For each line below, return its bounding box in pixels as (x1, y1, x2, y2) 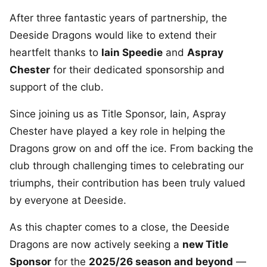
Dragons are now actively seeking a (10, 238, 182, 250)
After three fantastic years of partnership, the (10, 12, 227, 24)
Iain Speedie (101, 46, 163, 58)
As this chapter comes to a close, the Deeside (10, 221, 229, 233)
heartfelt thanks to (10, 46, 101, 58)
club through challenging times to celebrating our (10, 160, 244, 172)
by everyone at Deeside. (10, 194, 126, 206)
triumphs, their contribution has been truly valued (10, 177, 246, 189)
